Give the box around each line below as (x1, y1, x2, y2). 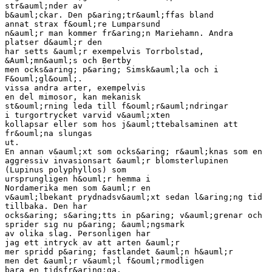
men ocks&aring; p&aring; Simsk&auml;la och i (5, 64, 219, 74)
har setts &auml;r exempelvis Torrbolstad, (5, 46, 204, 56)
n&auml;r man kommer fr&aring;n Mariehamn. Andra (5, 28, 233, 38)
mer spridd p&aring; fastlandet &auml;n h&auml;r (5, 246, 233, 256)
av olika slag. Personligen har (5, 228, 151, 238)
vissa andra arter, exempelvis (5, 83, 146, 92)
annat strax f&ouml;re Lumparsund (5, 19, 160, 29)
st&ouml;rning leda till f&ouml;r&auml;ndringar (5, 101, 228, 110)
